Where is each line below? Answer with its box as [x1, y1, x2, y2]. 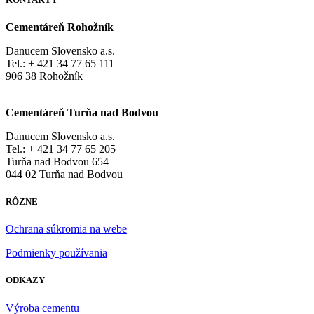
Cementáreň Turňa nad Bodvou [6, 106, 158, 118]
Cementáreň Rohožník [6, 20, 114, 33]
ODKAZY [6, 275, 45, 286]
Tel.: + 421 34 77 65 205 [6, 142, 116, 155]
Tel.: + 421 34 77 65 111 [6, 57, 114, 69]
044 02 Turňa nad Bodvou [6, 168, 123, 180]
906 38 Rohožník [6, 69, 83, 82]
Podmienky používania [6, 247, 107, 259]
